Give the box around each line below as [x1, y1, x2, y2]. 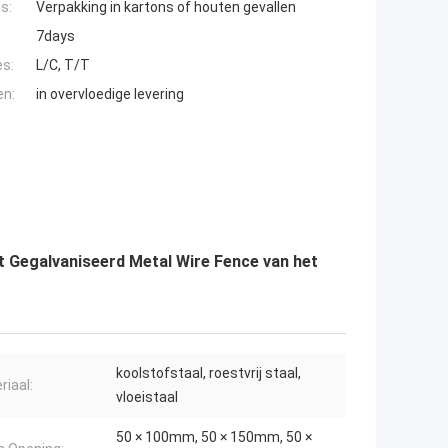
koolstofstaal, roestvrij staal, [116, 365, 301, 382]
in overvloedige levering [36, 86, 184, 103]
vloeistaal [116, 389, 178, 406]
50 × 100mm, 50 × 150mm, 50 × [116, 429, 312, 446]
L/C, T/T [36, 57, 90, 74]
